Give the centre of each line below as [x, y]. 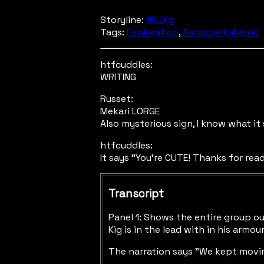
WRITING [118, 77]
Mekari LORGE [130, 111]
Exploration [153, 32]
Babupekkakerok [221, 32]
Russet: [117, 99]
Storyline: [123, 20]
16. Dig [160, 20]
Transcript [136, 193]
